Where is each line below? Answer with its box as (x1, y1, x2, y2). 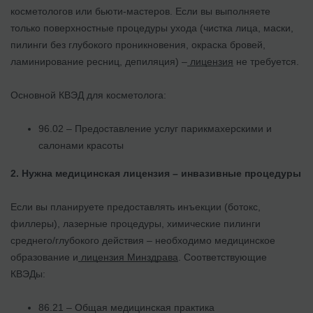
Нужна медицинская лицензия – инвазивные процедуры (22, 167, 301, 179)
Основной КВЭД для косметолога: (10, 89, 166, 101)
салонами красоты (38, 139, 124, 151)
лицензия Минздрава (78, 251, 178, 263)
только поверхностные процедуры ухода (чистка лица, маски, (10, 22, 293, 34)
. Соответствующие (178, 251, 267, 263)
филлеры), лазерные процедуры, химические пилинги (10, 217, 261, 229)
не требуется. (233, 55, 299, 67)
